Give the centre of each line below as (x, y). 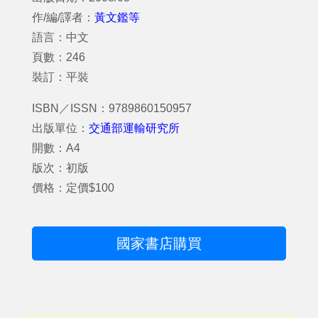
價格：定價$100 (73, 188)
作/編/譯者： (63, 17)
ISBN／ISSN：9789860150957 (112, 108)
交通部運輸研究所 (134, 128)
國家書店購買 (159, 243)
